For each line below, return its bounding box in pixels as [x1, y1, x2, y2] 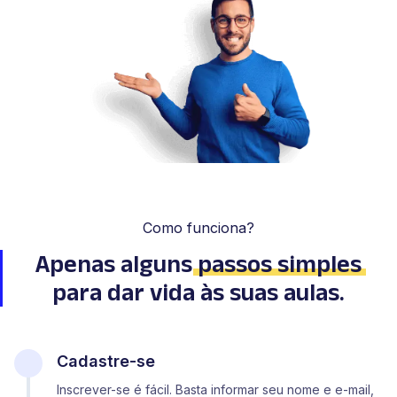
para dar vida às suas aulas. [52, 277, 345, 306]
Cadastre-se [57, 351, 155, 370]
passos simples [198, 249, 362, 277]
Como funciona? [143, 218, 254, 237]
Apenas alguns [35, 249, 198, 277]
